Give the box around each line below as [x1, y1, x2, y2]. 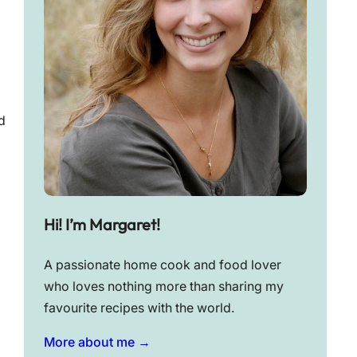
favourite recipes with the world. [43, 300, 235, 316]
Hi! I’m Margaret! [43, 214, 160, 235]
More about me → [43, 335, 151, 351]
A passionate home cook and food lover [43, 257, 281, 273]
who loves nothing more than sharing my [43, 279, 284, 295]
